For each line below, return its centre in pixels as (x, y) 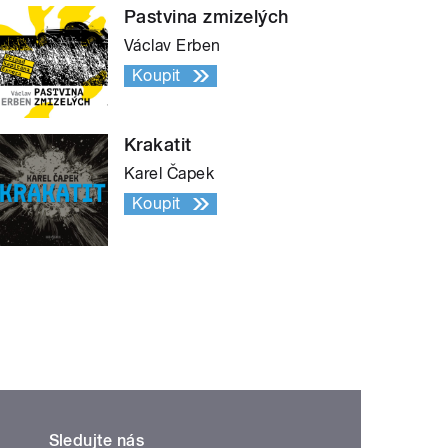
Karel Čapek (169, 174)
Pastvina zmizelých (206, 17)
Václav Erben (172, 46)
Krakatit (158, 145)
